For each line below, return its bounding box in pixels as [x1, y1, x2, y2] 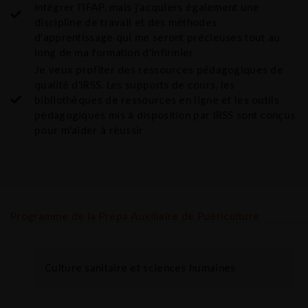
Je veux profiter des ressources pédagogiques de [34, 63, 284, 76]
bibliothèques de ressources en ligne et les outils [34, 93, 279, 106]
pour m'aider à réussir [34, 123, 144, 136]
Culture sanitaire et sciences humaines [45, 261, 236, 274]
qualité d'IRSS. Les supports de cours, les [34, 78, 235, 91]
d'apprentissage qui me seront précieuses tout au [34, 30, 280, 43]
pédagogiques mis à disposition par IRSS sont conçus [34, 108, 296, 121]
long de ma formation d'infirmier [34, 45, 194, 58]
